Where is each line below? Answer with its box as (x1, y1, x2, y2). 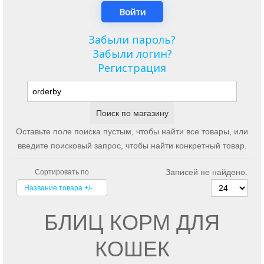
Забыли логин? (92, 47, 172, 61)
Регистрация (98, 61, 166, 75)
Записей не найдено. (166, 167, 247, 177)
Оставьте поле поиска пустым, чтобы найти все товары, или (16, 127, 248, 136)
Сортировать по (35, 168, 89, 176)
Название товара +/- (24, 184, 93, 192)
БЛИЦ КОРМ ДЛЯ (44, 210, 220, 235)
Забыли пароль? (88, 32, 176, 47)
